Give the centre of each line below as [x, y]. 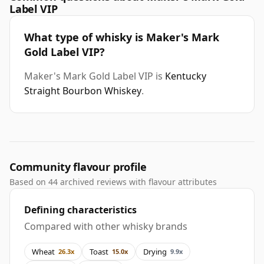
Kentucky [186, 76]
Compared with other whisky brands [106, 227]
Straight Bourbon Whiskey [83, 91]
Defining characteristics [80, 210]
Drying [155, 251]
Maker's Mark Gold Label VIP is [95, 76]
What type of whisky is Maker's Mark [122, 37]
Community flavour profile [78, 167]
